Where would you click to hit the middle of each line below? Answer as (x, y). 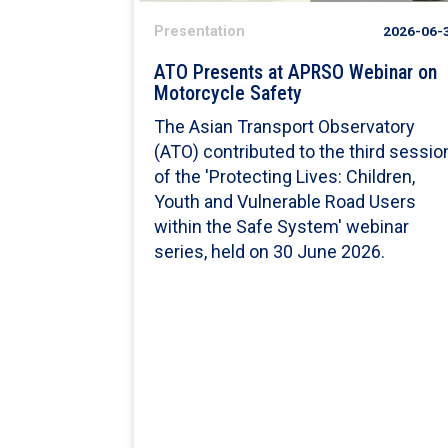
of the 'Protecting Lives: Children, (285, 177)
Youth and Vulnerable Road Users (285, 202)
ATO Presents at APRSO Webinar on (296, 73)
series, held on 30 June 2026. (270, 252)
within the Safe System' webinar (282, 227)
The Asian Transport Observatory (285, 127)
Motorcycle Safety (228, 94)
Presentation (200, 32)
